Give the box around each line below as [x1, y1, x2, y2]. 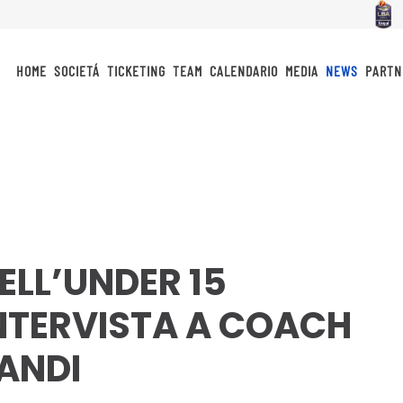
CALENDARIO [210, 61, 278, 79]
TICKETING [107, 61, 166, 79]
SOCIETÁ [54, 61, 100, 79]
